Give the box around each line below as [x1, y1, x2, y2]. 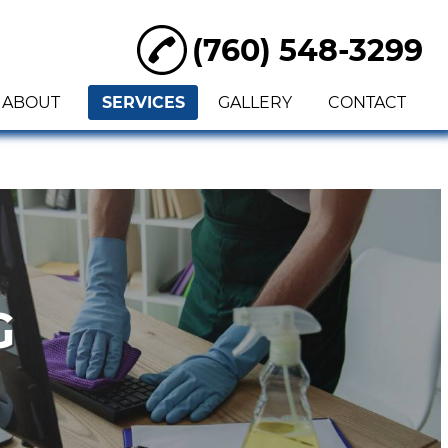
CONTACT [328, 93, 406, 112]
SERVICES [101, 93, 185, 112]
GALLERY [218, 93, 292, 112]
